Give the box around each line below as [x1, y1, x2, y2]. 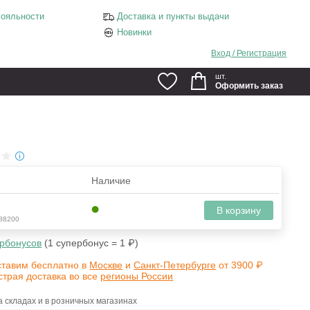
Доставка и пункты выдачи [117, 11, 229, 21]
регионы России [100, 271, 174, 282]
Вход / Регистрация [211, 48, 286, 58]
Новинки [117, 27, 152, 37]
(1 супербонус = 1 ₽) [44, 237, 139, 248]
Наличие [91, 174, 131, 186]
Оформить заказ [215, 81, 283, 91]
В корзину [216, 204, 261, 216]
